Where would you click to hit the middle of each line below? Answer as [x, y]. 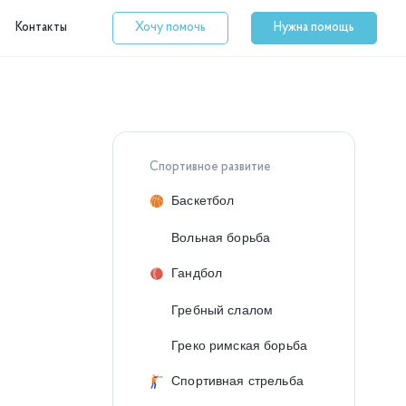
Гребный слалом [222, 310]
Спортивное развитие [211, 167]
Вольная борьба [221, 237]
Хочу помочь [170, 28]
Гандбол [197, 273]
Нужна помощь [314, 28]
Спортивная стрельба [237, 381]
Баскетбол [203, 200]
